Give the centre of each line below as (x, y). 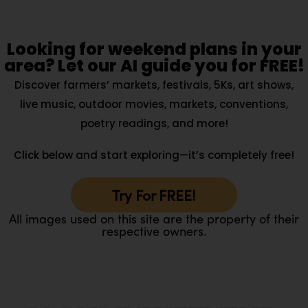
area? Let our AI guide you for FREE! (154, 66)
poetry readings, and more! (154, 124)
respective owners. (154, 231)
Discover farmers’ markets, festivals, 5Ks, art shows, (154, 85)
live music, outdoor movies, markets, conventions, (154, 104)
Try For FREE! (154, 195)
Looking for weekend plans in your (154, 49)
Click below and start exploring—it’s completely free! (154, 155)
